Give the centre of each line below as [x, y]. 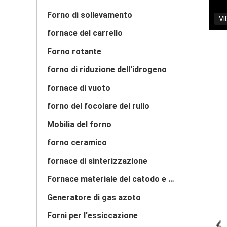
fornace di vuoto [79, 88]
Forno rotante [74, 51]
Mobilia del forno [79, 124]
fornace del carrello [85, 33]
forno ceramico [77, 143]
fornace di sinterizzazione [97, 161]
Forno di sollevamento [90, 15]
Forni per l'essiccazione [92, 216]
